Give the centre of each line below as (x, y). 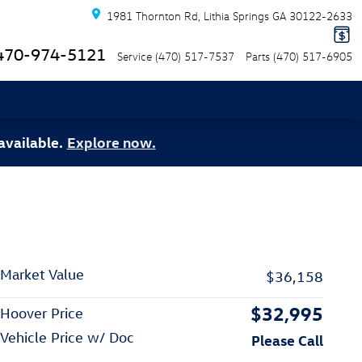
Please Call (287, 339)
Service (135, 56)
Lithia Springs (236, 16)
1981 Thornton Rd (152, 16)
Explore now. (111, 142)
